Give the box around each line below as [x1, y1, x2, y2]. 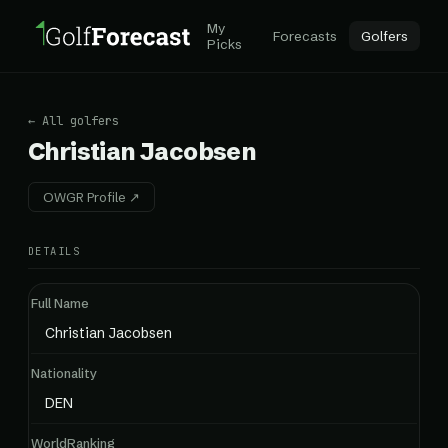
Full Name [31, 295, 89, 311]
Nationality [31, 365, 97, 381]
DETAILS [28, 244, 81, 258]
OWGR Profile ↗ [43, 189, 140, 205]
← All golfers [28, 113, 119, 129]
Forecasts [273, 28, 337, 44]
